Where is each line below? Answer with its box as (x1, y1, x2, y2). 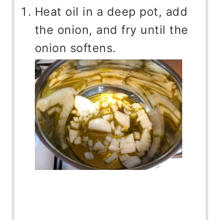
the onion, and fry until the (34, 23, 189, 37)
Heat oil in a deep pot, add (34, 4, 188, 19)
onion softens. (34, 41, 116, 55)
